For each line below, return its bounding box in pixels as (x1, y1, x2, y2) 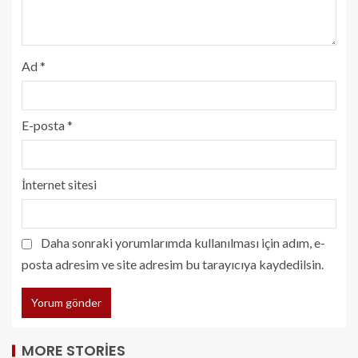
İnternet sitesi (22, 176, 97, 192)
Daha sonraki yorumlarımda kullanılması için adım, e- (41, 234, 325, 250)
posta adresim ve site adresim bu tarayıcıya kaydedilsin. (22, 256, 324, 272)
